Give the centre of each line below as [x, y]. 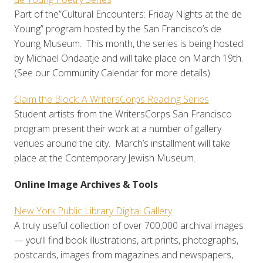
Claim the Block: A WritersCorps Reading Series [111, 100]
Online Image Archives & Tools [86, 185]
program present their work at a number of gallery [117, 129]
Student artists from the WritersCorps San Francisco [123, 114]
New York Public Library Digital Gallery [93, 211]
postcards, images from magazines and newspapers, [123, 255]
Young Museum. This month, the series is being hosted [128, 44]
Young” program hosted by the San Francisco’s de [117, 29]
